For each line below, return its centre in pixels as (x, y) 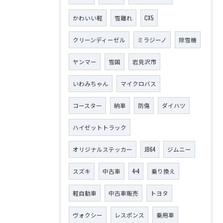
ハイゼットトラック (100, 127)
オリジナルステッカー (103, 149)
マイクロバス (138, 83)
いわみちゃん (91, 83)
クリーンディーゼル (99, 40)
